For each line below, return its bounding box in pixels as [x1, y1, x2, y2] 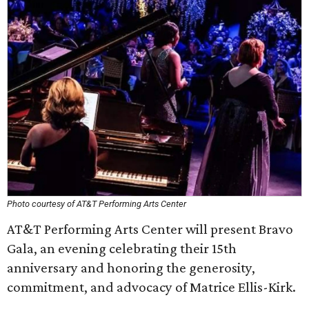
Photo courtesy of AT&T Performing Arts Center [7, 199, 186, 209]
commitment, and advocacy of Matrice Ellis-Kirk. [7, 279, 296, 295]
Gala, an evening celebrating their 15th [7, 240, 237, 257]
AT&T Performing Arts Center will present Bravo [7, 221, 293, 237]
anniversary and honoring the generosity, [7, 259, 255, 276]
